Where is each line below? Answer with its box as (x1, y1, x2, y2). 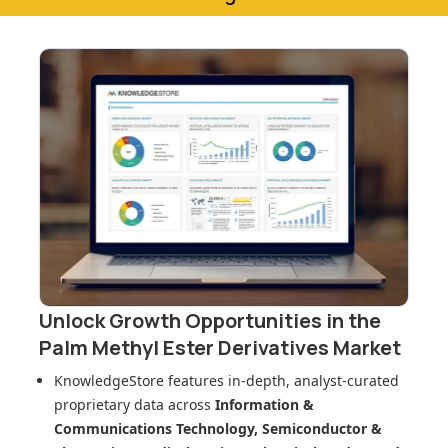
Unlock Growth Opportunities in (39, 307, 348, 335)
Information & (215, 395, 314, 415)
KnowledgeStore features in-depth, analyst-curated (54, 371, 399, 391)
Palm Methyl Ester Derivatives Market (39, 334, 401, 362)
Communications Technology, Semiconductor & (54, 419, 382, 439)
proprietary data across (54, 395, 215, 415)
